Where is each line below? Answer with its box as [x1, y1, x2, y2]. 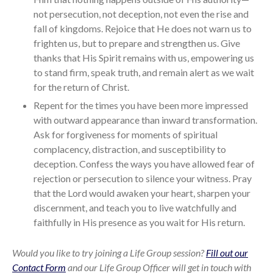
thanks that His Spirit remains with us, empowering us [34, 52, 254, 64]
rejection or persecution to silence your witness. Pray [34, 172, 252, 185]
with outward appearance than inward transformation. [34, 114, 257, 126]
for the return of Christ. [34, 81, 129, 93]
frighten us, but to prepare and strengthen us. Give [34, 37, 240, 49]
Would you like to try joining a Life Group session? [12, 247, 206, 259]
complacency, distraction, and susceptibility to [34, 143, 226, 155]
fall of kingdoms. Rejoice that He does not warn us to [34, 23, 252, 35]
